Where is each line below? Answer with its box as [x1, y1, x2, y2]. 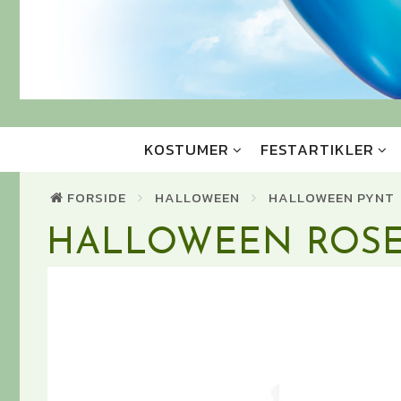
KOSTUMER [143, 138, 229, 162]
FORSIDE [67, 187, 126, 209]
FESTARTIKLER [260, 138, 374, 162]
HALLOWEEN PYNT [269, 187, 395, 209]
